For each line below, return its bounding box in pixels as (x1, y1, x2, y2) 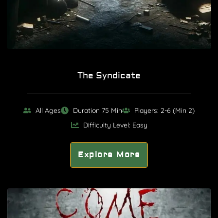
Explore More (78, 150, 140, 160)
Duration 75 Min (73, 106, 122, 115)
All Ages (36, 106, 61, 115)
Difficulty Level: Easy (83, 121, 147, 129)
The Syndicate (77, 70, 141, 81)
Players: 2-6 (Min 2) (134, 106, 195, 115)
